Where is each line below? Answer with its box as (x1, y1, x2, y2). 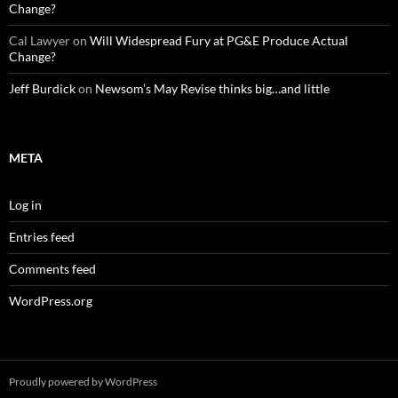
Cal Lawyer (9, 33, 70, 49)
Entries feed (9, 229, 75, 245)
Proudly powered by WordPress (9, 375, 157, 389)
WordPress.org (9, 293, 92, 309)
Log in (9, 197, 42, 213)
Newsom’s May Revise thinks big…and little (95, 81, 330, 97)
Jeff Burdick (9, 81, 76, 97)
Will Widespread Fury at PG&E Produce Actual (90, 33, 348, 49)
